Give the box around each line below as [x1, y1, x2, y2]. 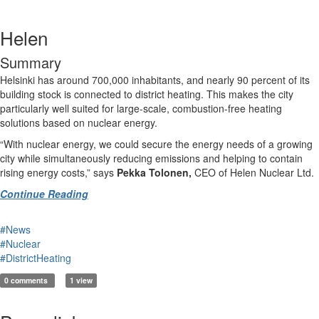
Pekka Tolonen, [117, 165, 192, 179]
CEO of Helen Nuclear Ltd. [194, 165, 314, 179]
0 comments [4, 275, 51, 286]
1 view [69, 275, 93, 286]
